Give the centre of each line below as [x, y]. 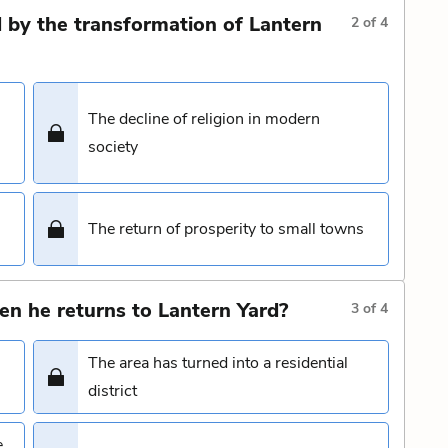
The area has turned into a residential [218, 363]
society [113, 147]
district [112, 391]
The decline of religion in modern [204, 119]
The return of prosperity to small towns [226, 229]
